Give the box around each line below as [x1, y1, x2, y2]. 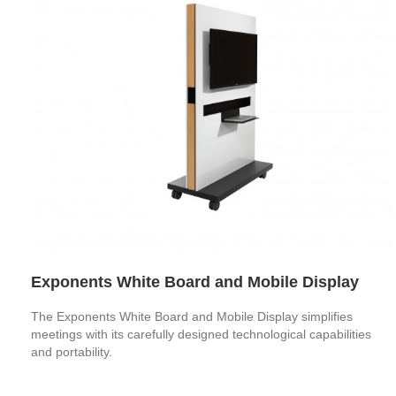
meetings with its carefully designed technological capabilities [31, 326, 371, 341]
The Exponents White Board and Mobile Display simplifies [31, 308, 353, 324]
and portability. [31, 344, 112, 359]
